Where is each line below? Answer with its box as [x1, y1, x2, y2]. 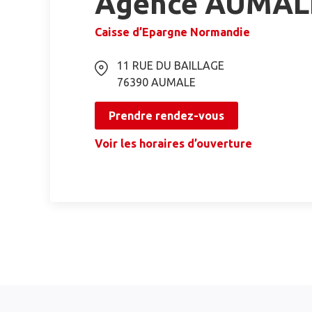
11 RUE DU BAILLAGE [117, 59, 224, 72]
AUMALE [151, 76, 196, 88]
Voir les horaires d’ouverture [95, 137, 252, 150]
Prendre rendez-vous [109, 109, 224, 122]
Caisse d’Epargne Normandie [95, 26, 250, 38]
